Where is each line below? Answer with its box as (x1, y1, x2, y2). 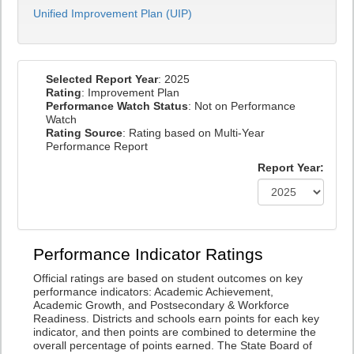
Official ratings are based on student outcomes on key (33, 272, 303, 284)
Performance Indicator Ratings (33, 245, 263, 264)
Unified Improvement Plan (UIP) (33, 7, 192, 20)
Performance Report (46, 140, 148, 153)
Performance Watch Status (46, 100, 188, 112)
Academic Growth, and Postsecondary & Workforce (33, 299, 289, 311)
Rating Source (46, 126, 122, 139)
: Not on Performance (188, 100, 296, 112)
